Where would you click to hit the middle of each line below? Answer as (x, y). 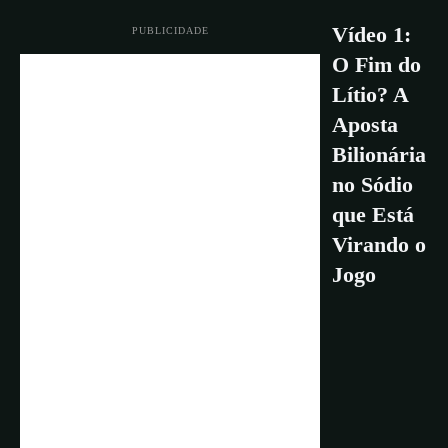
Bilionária (379, 155)
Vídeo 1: (371, 35)
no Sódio (372, 185)
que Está (373, 215)
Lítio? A (370, 95)
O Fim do (376, 65)
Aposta (365, 125)
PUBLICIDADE (170, 31)
